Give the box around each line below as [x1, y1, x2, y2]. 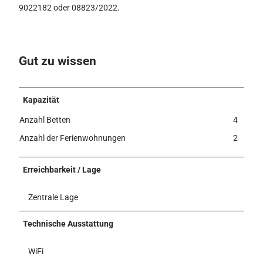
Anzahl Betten [19, 115, 70, 125]
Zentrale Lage [28, 193, 78, 203]
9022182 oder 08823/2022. [19, 2, 120, 12]
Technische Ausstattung [23, 219, 114, 229]
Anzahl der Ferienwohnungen [19, 133, 126, 143]
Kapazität [23, 95, 60, 105]
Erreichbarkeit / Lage [23, 165, 102, 175]
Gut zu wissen [19, 53, 96, 68]
